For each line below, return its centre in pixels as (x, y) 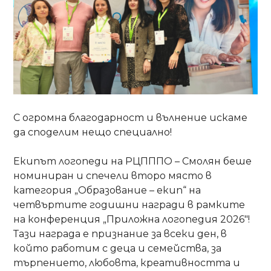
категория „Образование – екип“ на (107, 191)
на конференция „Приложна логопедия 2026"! (132, 220)
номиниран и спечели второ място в (113, 176)
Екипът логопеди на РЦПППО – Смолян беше (133, 162)
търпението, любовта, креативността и (127, 263)
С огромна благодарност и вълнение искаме (131, 118)
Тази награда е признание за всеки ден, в (120, 234)
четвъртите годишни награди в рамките (129, 205)
